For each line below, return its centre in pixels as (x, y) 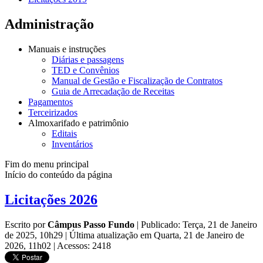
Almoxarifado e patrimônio (78, 123)
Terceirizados (53, 113)
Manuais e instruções (67, 49)
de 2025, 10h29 (35, 235)
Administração (49, 24)
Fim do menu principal (47, 164)
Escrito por (26, 224)
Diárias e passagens (88, 60)
